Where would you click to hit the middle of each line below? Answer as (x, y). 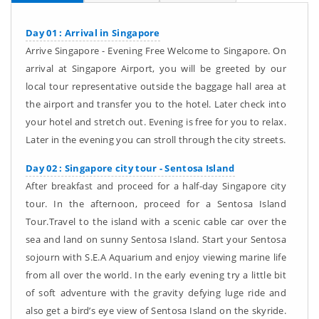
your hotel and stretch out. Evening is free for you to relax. (156, 122)
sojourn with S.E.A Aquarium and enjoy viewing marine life (156, 257)
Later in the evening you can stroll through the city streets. (156, 140)
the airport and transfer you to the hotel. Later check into (156, 104)
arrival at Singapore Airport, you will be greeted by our (156, 68)
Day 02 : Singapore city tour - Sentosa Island (130, 168)
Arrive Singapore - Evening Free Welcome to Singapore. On (156, 51)
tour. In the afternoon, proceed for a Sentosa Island (156, 204)
